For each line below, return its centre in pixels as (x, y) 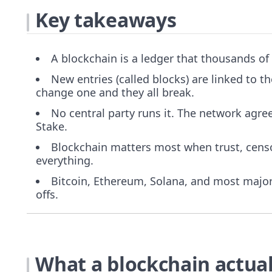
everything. (65, 161)
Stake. (52, 127)
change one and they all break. (115, 92)
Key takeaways (106, 19)
